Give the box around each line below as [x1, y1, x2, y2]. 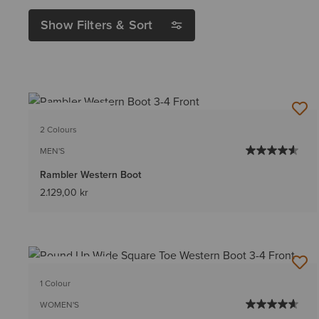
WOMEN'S [40, 298, 79, 311]
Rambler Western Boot [40, 167, 141, 182]
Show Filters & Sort [41, 16, 153, 33]
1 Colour [40, 277, 70, 290]
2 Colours [40, 123, 77, 136]
